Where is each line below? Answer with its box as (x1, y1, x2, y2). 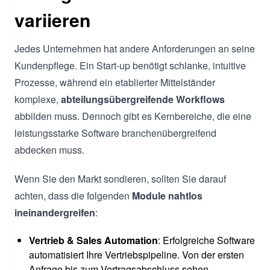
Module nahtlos (132, 188, 202, 202)
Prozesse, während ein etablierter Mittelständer (14, 75, 215, 89)
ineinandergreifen (14, 205, 95, 219)
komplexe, (14, 92, 61, 106)
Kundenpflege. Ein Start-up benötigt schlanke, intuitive (14, 58, 246, 72)
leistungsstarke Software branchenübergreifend (14, 125, 216, 140)
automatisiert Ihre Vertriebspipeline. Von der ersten (29, 247, 244, 262)
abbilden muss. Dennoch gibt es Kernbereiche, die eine (14, 108, 251, 123)
